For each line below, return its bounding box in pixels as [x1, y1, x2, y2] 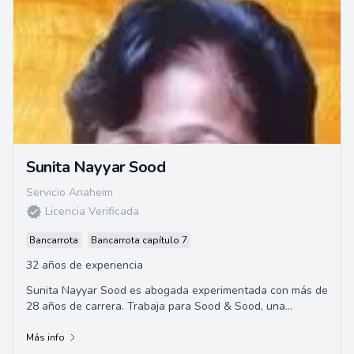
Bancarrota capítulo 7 [91, 234, 187, 247]
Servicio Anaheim [26, 185, 113, 200]
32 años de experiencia [26, 258, 143, 273]
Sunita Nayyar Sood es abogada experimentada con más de [26, 283, 328, 298]
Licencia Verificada [45, 204, 139, 219]
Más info [26, 331, 65, 344]
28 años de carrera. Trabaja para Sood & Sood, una [26, 299, 285, 314]
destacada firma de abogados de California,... [26, 314, 253, 330]
